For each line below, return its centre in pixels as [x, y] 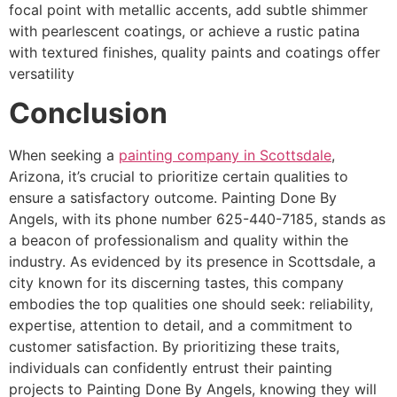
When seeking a [64, 156]
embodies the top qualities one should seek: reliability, [191, 304]
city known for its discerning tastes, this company [176, 283]
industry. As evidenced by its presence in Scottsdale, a [192, 262]
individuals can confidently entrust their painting [171, 368]
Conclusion [88, 113]
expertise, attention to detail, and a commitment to [181, 326]
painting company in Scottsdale [225, 156]
